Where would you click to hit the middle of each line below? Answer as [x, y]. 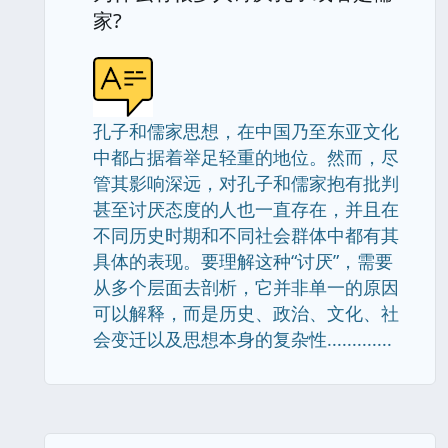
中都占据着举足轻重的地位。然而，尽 [246, 157]
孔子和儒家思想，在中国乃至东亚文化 [246, 131]
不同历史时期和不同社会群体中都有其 [246, 235]
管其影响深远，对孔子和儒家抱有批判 [246, 183]
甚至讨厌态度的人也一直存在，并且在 [246, 209]
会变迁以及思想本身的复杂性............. [242, 339]
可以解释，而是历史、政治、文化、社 [246, 313]
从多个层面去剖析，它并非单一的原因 [246, 287]
